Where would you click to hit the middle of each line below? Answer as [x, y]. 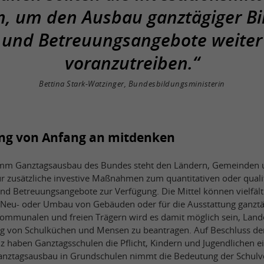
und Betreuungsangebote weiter [132, 39]
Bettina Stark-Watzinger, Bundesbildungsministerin [132, 83]
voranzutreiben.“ [132, 62]
